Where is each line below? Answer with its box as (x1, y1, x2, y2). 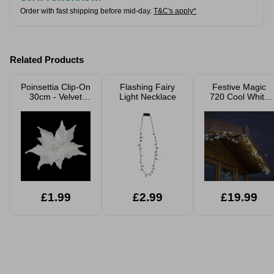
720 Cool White (209, 92, 269, 102)
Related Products (10, 54, 84, 65)
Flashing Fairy (120, 82, 175, 92)
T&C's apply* (154, 7, 196, 15)
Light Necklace (119, 92, 176, 102)
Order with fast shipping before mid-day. (20, 7, 154, 15)
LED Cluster (216, 102, 262, 111)
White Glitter (32, 102, 80, 111)
